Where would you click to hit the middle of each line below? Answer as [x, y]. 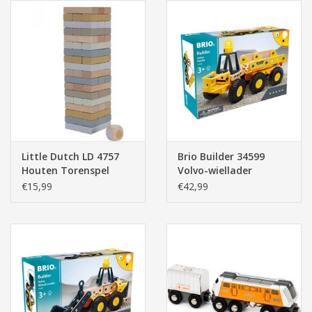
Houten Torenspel [65, 171]
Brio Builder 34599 [221, 157]
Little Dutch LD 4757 [70, 157]
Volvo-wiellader [215, 171]
